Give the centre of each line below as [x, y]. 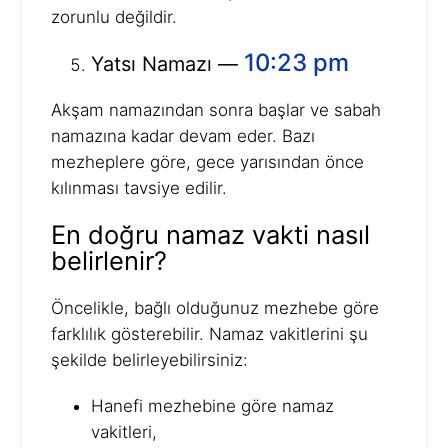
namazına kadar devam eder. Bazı [183, 136]
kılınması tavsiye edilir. [139, 188]
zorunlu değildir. [114, 17]
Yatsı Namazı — [167, 64]
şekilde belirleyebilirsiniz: [149, 360]
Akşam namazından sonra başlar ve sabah [216, 110]
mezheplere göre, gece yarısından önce [207, 162]
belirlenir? [109, 261]
